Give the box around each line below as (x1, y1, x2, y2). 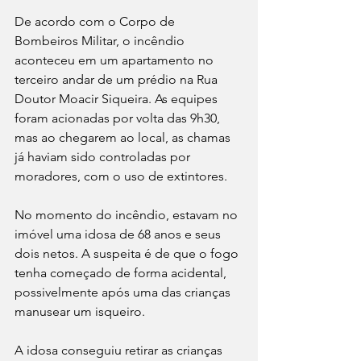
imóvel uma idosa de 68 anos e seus (15, 226, 224, 242)
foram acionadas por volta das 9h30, (15, 110, 223, 126)
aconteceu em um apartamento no (15, 52, 217, 68)
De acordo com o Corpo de (15, 13, 178, 29)
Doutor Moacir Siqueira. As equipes (15, 90, 221, 106)
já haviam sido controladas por (15, 148, 193, 164)
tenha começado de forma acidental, (15, 264, 230, 280)
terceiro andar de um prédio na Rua (15, 71, 221, 87)
